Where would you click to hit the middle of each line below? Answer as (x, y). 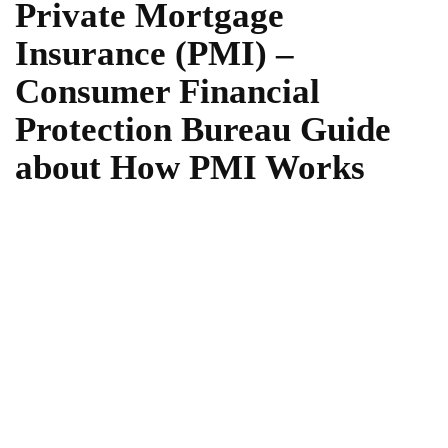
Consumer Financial (167, 91)
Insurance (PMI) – (154, 53)
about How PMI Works (190, 167)
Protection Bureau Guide (203, 129)
